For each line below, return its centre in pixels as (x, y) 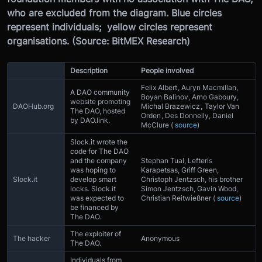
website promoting (100, 101)
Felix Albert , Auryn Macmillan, (189, 87)
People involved (167, 70)
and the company (99, 160)
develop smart (93, 179)
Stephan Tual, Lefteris (177, 160)
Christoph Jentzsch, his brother (192, 179)
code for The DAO (99, 151)
